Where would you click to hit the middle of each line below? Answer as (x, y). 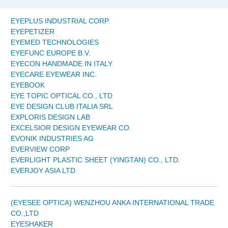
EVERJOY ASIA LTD (43, 171)
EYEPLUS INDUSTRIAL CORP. (60, 21)
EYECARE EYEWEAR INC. (54, 75)
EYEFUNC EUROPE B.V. (51, 53)
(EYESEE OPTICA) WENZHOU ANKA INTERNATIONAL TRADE (112, 203)
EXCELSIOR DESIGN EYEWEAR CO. (71, 128)
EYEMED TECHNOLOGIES (55, 42)
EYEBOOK (28, 85)
